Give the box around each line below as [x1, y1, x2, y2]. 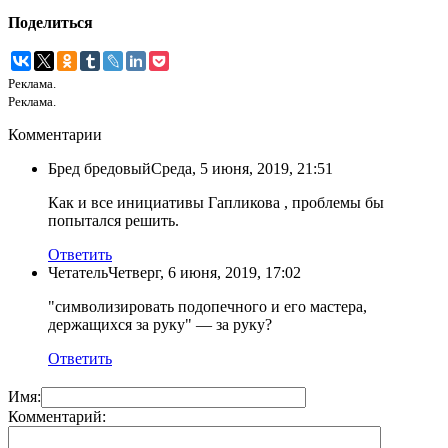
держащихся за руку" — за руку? [48, 316, 272, 334]
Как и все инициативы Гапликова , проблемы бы [48, 194, 384, 212]
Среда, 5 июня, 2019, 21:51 [151, 160, 333, 178]
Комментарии [8, 126, 102, 144]
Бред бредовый [48, 160, 151, 178]
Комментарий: [8, 407, 106, 425]
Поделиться [8, 14, 93, 32]
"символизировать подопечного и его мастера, [48, 298, 367, 316]
